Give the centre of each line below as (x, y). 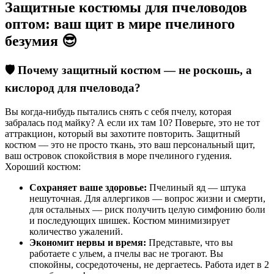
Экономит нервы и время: (88, 242)
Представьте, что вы (190, 242)
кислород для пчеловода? (73, 88)
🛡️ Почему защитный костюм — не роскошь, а (128, 70)
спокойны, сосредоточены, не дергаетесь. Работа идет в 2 (149, 264)
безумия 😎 (41, 41)
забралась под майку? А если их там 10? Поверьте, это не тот (132, 122)
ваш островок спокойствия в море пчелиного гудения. (118, 155)
